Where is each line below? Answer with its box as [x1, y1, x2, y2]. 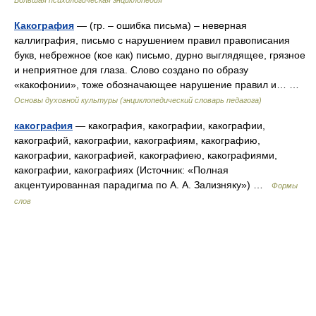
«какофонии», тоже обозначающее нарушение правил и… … [14, 79, 305, 90]
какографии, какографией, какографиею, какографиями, [14, 150, 277, 161]
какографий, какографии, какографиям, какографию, [14, 135, 260, 146]
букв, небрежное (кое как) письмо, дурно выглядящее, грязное [14, 49, 305, 61]
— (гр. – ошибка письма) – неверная [74, 20, 247, 31]
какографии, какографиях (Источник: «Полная [14, 164, 229, 176]
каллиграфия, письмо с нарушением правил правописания [14, 35, 290, 46]
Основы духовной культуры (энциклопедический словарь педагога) [14, 96, 262, 104]
